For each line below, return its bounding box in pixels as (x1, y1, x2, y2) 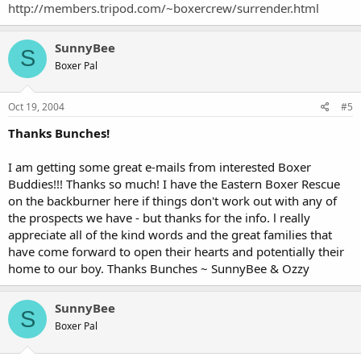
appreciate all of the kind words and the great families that (8, 226, 332, 243)
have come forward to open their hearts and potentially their (8, 243, 344, 259)
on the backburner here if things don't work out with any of (8, 193, 337, 209)
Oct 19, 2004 (8, 100, 64, 114)
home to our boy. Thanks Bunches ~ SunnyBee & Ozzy (8, 260, 309, 276)
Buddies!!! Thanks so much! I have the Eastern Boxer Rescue (8, 176, 340, 192)
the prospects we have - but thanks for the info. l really (8, 210, 310, 226)
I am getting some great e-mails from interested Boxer (8, 159, 311, 175)
